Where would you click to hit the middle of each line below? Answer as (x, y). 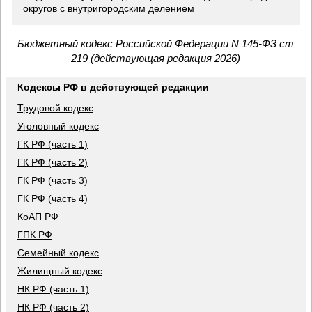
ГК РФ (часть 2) (53, 163)
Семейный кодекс (58, 253)
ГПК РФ (35, 235)
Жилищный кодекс (60, 271)
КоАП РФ (38, 217)
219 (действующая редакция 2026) (156, 58)
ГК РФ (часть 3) (53, 181)
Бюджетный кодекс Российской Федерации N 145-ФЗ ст (156, 44)
